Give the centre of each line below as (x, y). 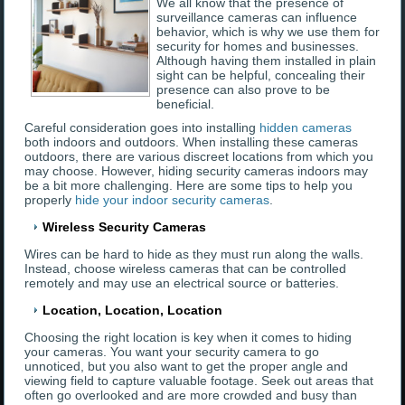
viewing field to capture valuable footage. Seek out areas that (199, 381)
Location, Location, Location (133, 311)
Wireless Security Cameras (125, 227)
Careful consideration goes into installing (142, 128)
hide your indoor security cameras (173, 200)
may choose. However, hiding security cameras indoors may (197, 171)
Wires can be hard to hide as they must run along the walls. (194, 254)
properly (50, 200)
